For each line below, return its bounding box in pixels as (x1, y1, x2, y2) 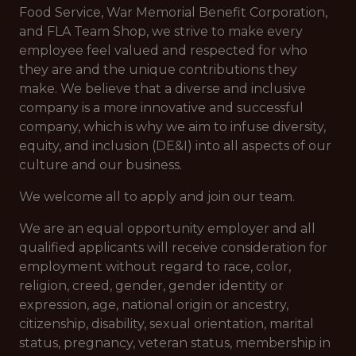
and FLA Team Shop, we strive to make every (19, 24, 303, 39)
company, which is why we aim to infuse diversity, (19, 119, 326, 134)
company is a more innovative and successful (19, 100, 304, 115)
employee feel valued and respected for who (19, 43, 308, 58)
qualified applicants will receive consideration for (19, 240, 327, 255)
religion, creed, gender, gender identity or (19, 278, 284, 293)
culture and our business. (19, 157, 182, 172)
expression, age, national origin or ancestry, (19, 297, 288, 312)
